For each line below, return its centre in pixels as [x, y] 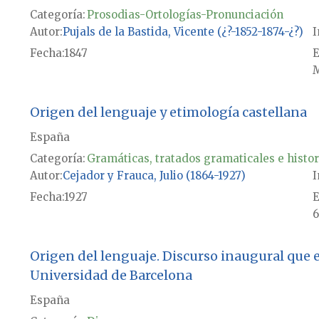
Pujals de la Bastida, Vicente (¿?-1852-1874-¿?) [183, 32]
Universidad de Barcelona [111, 276]
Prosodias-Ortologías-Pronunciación [185, 15]
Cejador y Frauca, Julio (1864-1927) [154, 176]
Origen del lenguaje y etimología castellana [168, 113]
